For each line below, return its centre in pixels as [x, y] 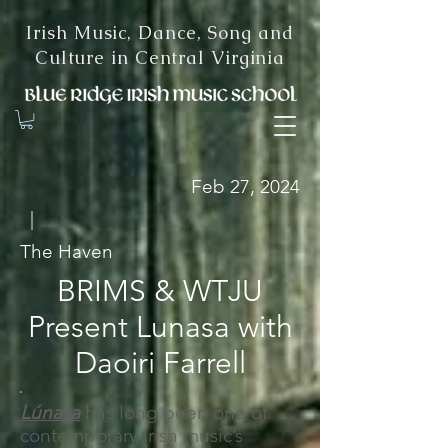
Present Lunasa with [160, 327]
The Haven [66, 252]
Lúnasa [50, 413]
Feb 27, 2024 [245, 187]
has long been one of [174, 413]
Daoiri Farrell [160, 363]
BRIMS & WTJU [160, 291]
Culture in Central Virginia [160, 57]
